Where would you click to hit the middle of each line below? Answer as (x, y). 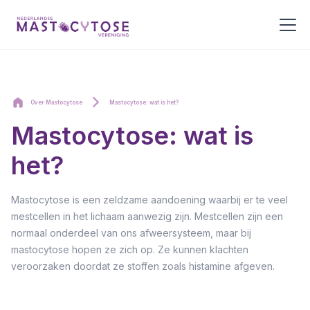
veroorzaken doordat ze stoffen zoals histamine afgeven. (143, 266)
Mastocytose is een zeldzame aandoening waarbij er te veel (149, 200)
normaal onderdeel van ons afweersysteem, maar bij (131, 233)
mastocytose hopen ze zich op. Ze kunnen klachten (130, 249)
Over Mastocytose (56, 103)
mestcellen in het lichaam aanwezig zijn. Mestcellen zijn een (147, 216)
